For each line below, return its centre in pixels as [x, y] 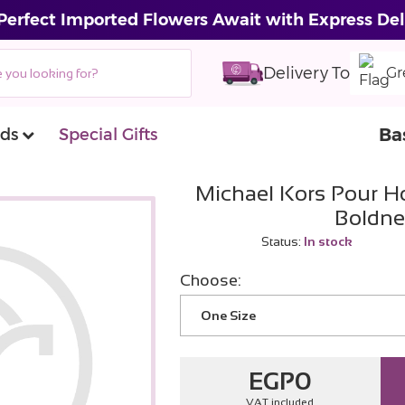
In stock [326, 241]
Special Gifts [108, 135]
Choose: [210, 280]
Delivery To [306, 73]
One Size [228, 316]
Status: [281, 241]
